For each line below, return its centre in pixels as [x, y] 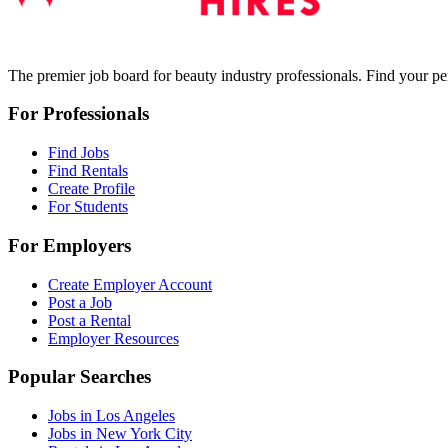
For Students [88, 207]
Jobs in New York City [120, 433]
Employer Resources [113, 338]
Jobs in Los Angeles [111, 415]
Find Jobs [78, 153]
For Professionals [78, 114]
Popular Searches [79, 377]
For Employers [69, 245]
